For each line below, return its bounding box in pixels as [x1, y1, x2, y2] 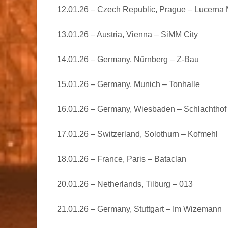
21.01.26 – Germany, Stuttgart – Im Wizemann [57, 204, 222, 213]
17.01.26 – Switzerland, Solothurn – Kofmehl [57, 129, 218, 138]
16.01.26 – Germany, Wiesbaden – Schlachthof [57, 104, 226, 113]
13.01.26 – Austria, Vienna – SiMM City [57, 30, 198, 39]
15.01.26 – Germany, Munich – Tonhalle [57, 79, 200, 89]
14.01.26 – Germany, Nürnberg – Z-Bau [57, 54, 199, 64]
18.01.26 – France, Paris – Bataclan [57, 154, 186, 163]
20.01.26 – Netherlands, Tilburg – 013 [57, 179, 193, 188]
